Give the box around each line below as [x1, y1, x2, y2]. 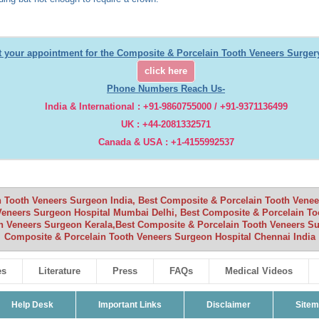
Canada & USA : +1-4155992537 [98, 137, 234, 147]
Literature [38, 266, 80, 276]
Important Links [98, 300, 162, 310]
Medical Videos [225, 266, 293, 276]
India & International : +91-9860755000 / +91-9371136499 [44, 102, 288, 112]
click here [145, 66, 187, 76]
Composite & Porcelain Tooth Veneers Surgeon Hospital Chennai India [4, 232, 315, 242]
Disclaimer [206, 300, 251, 310]
